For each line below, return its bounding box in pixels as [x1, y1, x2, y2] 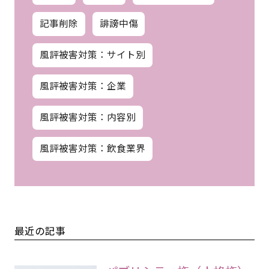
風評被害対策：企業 [39, 78, 126, 92]
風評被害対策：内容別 [39, 109, 136, 123]
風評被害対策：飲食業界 [39, 141, 145, 154]
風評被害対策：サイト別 [39, 47, 145, 61]
